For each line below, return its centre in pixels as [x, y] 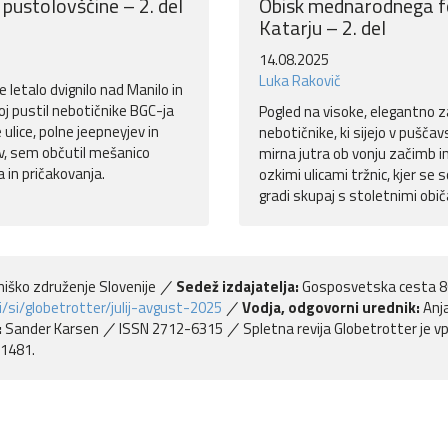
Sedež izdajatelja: [238, 287]
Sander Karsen [52, 329]
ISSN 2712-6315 [171, 329]
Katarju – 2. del [322, 28]
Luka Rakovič [300, 81]
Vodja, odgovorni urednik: [331, 308]
